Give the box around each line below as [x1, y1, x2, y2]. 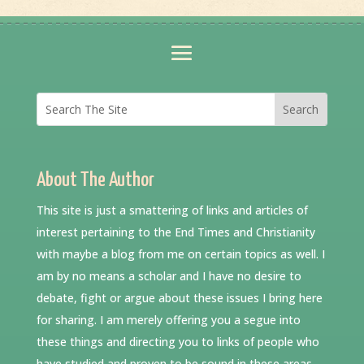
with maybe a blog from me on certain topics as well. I [36, 246, 325, 262]
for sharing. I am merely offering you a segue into [36, 312, 301, 328]
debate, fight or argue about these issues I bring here [36, 290, 323, 306]
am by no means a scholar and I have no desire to [36, 268, 301, 284]
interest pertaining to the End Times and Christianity [36, 224, 315, 240]
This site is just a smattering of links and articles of [36, 202, 308, 219]
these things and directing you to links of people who [36, 334, 319, 350]
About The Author [36, 171, 154, 191]
